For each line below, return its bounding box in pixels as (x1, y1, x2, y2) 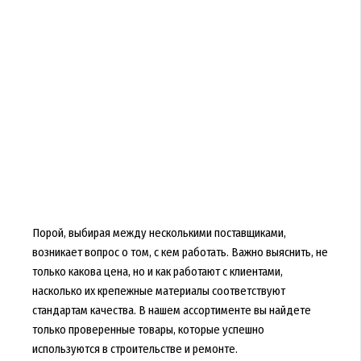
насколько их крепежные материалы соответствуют (31, 284, 285, 299)
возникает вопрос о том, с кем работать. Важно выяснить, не (31, 245, 328, 260)
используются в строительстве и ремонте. (31, 342, 238, 357)
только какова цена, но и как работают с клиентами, (31, 264, 283, 280)
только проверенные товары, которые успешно (31, 322, 264, 338)
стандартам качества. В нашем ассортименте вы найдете (31, 303, 311, 318)
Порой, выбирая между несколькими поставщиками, (31, 226, 286, 241)
